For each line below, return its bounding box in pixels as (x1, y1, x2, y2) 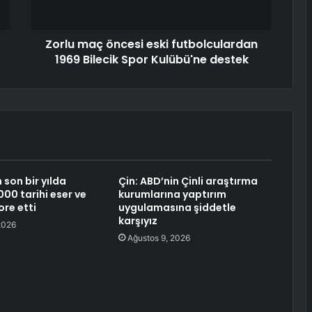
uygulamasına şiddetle (118, 201, 236, 215)
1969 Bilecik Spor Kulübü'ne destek (54, 52, 249, 68)
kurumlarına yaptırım (118, 187, 226, 202)
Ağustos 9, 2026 (127, 233, 190, 244)
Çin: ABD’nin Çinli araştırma (118, 174, 258, 189)
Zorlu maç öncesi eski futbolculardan (45, 36, 258, 53)
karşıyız (118, 214, 157, 228)
